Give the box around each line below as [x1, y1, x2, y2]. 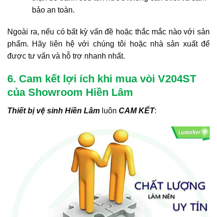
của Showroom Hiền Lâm [7, 86, 133, 98]
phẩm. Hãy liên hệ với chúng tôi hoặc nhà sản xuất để [7, 39, 210, 48]
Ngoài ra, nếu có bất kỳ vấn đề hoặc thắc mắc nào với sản [7, 27, 210, 36]
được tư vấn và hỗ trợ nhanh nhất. [7, 51, 125, 60]
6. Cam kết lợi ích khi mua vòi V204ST [7, 72, 196, 85]
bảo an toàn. [31, 5, 75, 14]
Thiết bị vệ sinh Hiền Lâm [7, 106, 100, 115]
